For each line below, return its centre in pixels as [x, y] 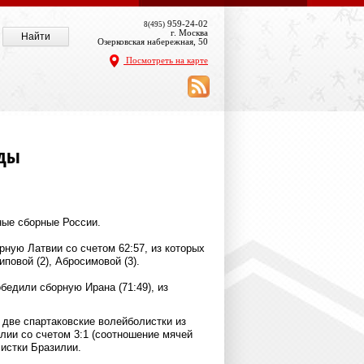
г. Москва [189, 32]
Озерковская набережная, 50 [153, 41]
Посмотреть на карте [166, 60]
